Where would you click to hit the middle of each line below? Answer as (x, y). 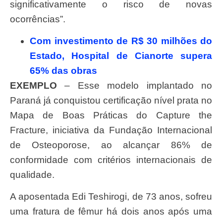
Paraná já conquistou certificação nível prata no (111, 101)
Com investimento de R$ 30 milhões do (121, 41)
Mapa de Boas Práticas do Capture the (111, 115)
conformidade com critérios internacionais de (111, 160)
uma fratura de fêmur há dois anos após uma (111, 212)
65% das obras (63, 71)
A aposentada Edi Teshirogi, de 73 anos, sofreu (13, 197)
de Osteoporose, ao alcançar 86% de (111, 145)
